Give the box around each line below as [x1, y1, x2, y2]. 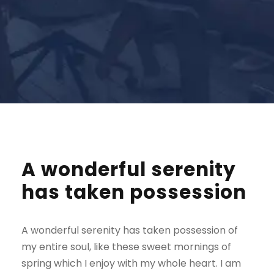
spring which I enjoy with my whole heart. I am [21, 256, 241, 270]
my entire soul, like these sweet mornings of [21, 240, 231, 254]
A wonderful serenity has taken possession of [21, 223, 238, 237]
